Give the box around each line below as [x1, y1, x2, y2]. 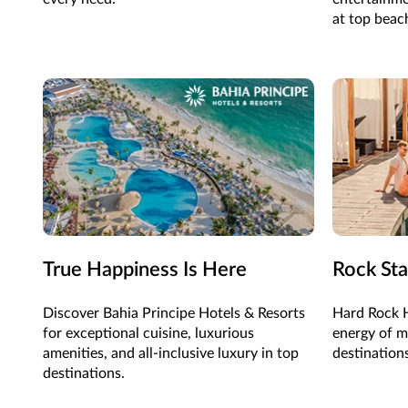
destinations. [43, 366, 125, 382]
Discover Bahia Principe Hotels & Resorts [43, 306, 305, 321]
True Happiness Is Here [43, 260, 247, 280]
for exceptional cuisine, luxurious [43, 326, 254, 342]
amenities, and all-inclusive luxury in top [43, 346, 299, 362]
